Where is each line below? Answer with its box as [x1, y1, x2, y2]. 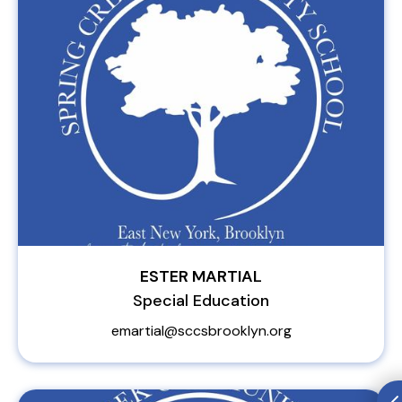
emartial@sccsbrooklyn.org [110, 321, 292, 340]
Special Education [133, 290, 269, 311]
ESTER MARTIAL [140, 266, 262, 287]
